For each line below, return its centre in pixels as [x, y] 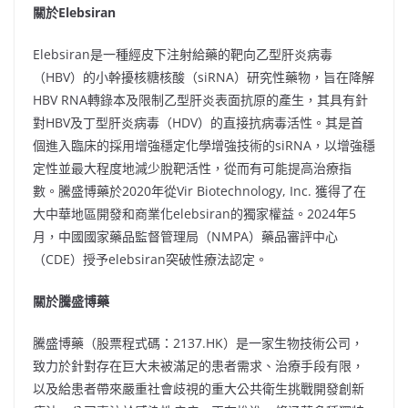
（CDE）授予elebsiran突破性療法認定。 [150, 259]
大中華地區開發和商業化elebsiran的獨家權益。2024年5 [194, 214]
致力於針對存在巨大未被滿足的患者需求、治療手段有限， [199, 366]
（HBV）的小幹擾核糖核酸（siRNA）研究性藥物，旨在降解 [204, 77]
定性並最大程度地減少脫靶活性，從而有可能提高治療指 [192, 168]
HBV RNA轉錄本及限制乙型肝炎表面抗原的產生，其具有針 [200, 100]
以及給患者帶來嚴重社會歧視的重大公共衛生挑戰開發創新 [199, 388]
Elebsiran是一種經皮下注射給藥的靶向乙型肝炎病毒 [183, 54]
